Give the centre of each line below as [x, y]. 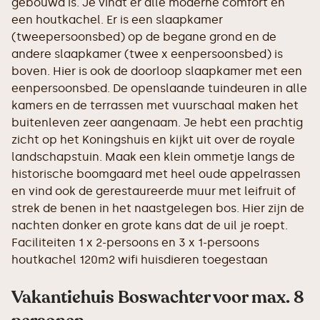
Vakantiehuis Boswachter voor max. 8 [158, 297]
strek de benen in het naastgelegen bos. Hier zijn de [158, 208]
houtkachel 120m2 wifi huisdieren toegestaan [140, 260]
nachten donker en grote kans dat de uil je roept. [150, 225]
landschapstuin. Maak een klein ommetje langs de [153, 157]
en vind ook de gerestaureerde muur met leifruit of [154, 191]
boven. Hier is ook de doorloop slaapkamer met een [157, 71]
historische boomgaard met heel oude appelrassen [156, 174]
